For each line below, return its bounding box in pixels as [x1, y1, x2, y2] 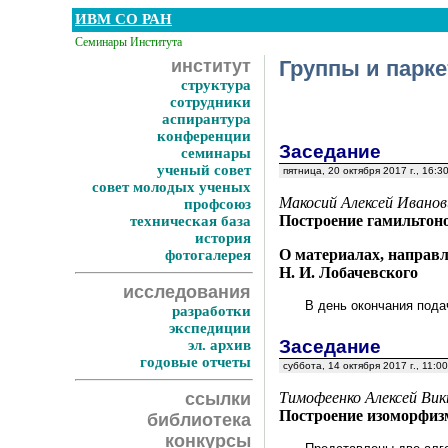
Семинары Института [75, 35, 182, 49]
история [195, 230, 251, 246]
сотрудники [170, 94, 251, 110]
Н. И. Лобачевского [279, 264, 418, 282]
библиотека [147, 410, 251, 430]
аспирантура [162, 111, 251, 127]
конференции [157, 128, 251, 144]
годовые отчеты [140, 354, 251, 370]
